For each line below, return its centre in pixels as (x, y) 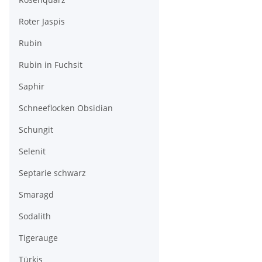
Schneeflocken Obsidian (66, 108)
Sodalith (35, 216)
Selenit (32, 151)
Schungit (36, 130)
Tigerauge (38, 238)
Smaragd (36, 194)
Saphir (32, 86)
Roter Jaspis (42, 21)
